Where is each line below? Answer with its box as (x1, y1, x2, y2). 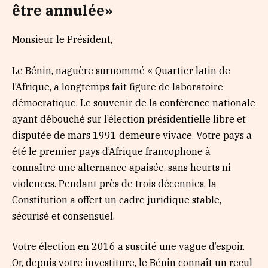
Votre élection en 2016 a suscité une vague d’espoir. (12, 240, 245, 253)
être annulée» (12, 1, 112, 20)
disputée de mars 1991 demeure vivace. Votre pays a (12, 129, 252, 141)
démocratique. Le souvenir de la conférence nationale (12, 96, 255, 109)
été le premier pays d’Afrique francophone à (12, 145, 211, 157)
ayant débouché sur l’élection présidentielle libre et (12, 112, 246, 125)
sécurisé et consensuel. (12, 209, 115, 222)
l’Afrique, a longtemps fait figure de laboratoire (12, 80, 223, 93)
